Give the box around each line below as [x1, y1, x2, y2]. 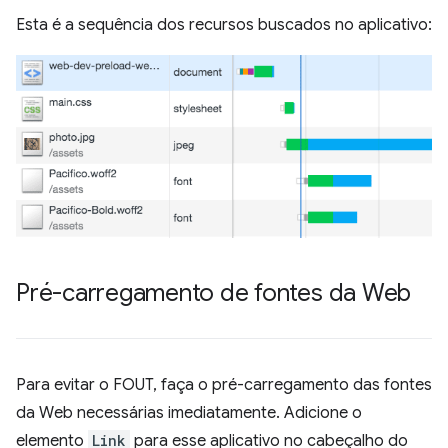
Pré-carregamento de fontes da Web [16, 277, 412, 308]
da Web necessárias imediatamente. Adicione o [16, 402, 362, 423]
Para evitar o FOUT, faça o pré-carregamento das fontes [16, 374, 432, 395]
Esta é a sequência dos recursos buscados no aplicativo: [16, 14, 432, 35]
